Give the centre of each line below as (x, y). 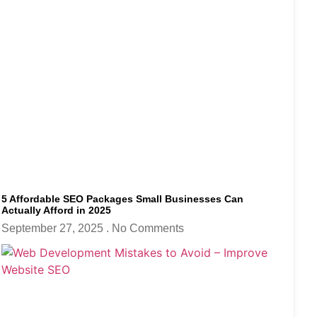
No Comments (148, 229)
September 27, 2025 (54, 229)
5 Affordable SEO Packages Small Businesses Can (122, 199)
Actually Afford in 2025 (56, 211)
